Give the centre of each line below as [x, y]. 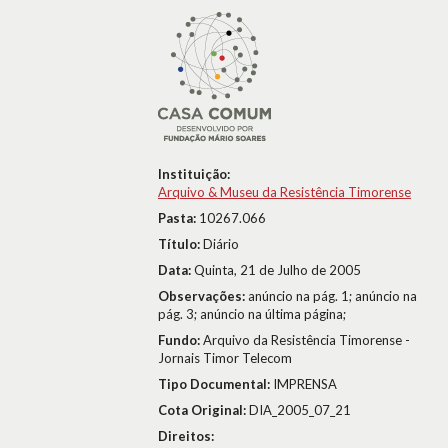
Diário [221, 244]
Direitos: [186, 436]
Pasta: [178, 218]
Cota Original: [203, 410]
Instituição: [194, 174]
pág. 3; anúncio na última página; [252, 314]
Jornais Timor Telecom [225, 358]
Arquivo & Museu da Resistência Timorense [284, 192]
